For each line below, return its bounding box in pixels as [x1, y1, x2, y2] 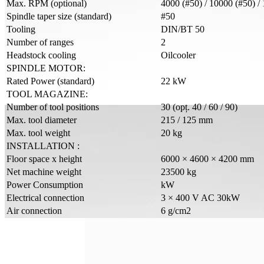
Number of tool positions [6, 102, 99, 113]
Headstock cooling [6, 50, 76, 61]
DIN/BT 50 [161, 24, 204, 35]
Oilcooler [161, 50, 196, 61]
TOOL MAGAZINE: [6, 89, 88, 100]
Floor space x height [6, 154, 82, 164]
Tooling [6, 24, 35, 35]
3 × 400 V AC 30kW [161, 193, 240, 203]
